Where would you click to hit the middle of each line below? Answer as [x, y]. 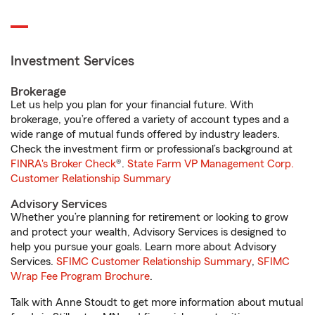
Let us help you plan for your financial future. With [132, 105]
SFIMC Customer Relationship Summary [154, 262]
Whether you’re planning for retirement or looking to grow [149, 217]
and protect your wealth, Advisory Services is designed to [148, 232]
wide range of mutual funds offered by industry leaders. [145, 134]
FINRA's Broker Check [63, 164]
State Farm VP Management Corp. [211, 164]
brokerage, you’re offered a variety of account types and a [150, 120]
